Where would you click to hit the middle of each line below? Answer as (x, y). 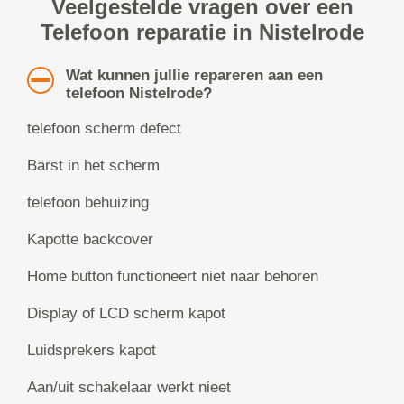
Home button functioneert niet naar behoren (173, 277)
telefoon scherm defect (104, 129)
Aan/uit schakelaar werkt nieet (129, 388)
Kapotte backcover (90, 240)
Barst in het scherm (93, 166)
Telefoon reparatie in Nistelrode (202, 32)
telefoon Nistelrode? (138, 94)
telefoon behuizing (88, 203)
